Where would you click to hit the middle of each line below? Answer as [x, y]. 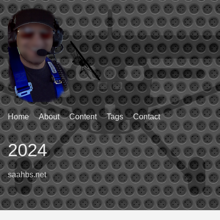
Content [83, 117]
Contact [147, 117]
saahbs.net [27, 175]
